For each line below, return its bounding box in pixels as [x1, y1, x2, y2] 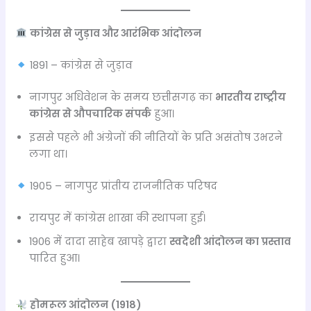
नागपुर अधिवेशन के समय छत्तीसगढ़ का [29, 90, 216, 104]
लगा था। [29, 146, 68, 161]
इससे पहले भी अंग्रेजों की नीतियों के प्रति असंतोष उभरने [29, 130, 283, 144]
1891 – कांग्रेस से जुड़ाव [27, 58, 133, 72]
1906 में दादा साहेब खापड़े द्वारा [29, 234, 170, 249]
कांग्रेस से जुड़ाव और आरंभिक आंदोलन [30, 26, 202, 41]
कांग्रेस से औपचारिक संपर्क [29, 106, 152, 121]
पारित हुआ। [29, 251, 81, 265]
